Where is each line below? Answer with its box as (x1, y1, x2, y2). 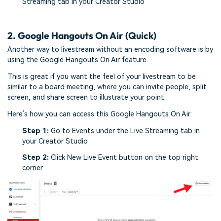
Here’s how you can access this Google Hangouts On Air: (7, 110, 192, 118)
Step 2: (22, 153, 49, 162)
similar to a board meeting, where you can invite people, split (7, 83, 207, 92)
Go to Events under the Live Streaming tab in (49, 126, 200, 135)
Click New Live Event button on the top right (49, 153, 198, 162)
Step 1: (22, 126, 49, 135)
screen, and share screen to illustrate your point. (7, 93, 166, 102)
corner (22, 164, 43, 173)
